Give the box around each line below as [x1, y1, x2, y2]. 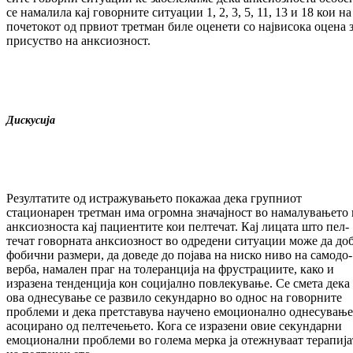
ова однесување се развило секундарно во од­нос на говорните [6, 291, 342, 305]
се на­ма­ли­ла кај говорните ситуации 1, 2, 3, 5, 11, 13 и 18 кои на [6, 6, 351, 20]
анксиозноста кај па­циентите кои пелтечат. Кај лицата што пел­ [6, 220, 349, 234]
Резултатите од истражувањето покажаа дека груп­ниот [6, 191, 302, 206]
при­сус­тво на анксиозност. [6, 34, 150, 48]
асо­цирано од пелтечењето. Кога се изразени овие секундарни [6, 319, 342, 333]
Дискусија [6, 114, 55, 127]
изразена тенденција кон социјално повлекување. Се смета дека [6, 277, 350, 291]
